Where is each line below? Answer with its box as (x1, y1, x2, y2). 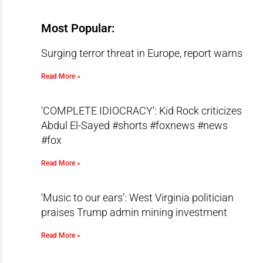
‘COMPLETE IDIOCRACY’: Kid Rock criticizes (41, 104, 242, 117)
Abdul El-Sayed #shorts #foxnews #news (41, 119, 228, 131)
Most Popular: (41, 21, 114, 35)
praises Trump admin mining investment (41, 206, 227, 218)
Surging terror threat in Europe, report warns (41, 47, 242, 59)
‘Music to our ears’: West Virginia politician (41, 191, 234, 204)
